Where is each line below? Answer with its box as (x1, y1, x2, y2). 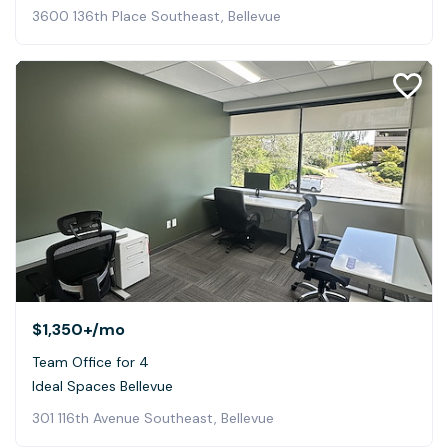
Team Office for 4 (32, 353, 149, 372)
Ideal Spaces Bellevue (32, 377, 173, 396)
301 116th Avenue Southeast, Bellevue (32, 409, 274, 428)
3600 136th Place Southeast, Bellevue (32, 6, 281, 25)
